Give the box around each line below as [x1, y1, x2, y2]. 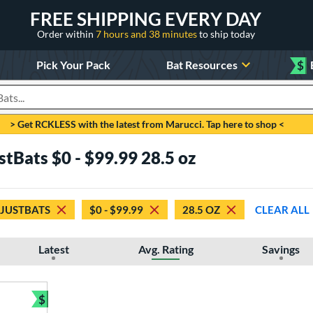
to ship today [198, 27, 255, 40]
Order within [36, 27, 96, 40]
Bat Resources [166, 57, 238, 71]
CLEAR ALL [255, 203, 310, 216]
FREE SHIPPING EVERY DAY [30, 7, 261, 30]
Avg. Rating [138, 242, 194, 256]
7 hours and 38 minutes [95, 27, 199, 40]
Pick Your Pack [36, 57, 110, 71]
